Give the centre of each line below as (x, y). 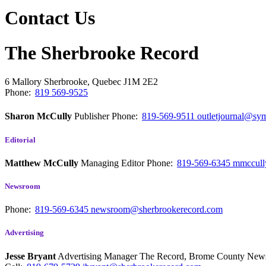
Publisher (93, 116)
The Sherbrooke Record (102, 53)
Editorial (20, 140)
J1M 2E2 (141, 82)
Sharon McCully (38, 116)
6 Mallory (24, 82)
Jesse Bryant (30, 256)
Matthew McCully (42, 163)
